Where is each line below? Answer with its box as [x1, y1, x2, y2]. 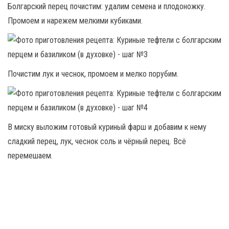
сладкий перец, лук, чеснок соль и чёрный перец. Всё [8, 136, 186, 146]
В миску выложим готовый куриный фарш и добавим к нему [8, 122, 207, 132]
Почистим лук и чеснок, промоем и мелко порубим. [8, 69, 178, 79]
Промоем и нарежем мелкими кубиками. [8, 16, 143, 26]
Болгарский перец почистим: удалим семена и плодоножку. [8, 2, 205, 11]
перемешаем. [8, 151, 53, 161]
